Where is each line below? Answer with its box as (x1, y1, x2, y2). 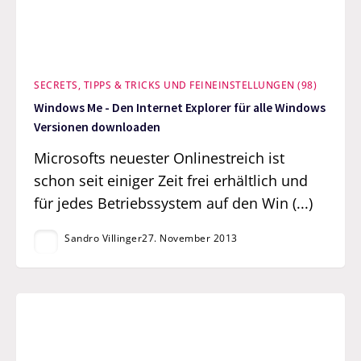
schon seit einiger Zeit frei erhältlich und (34, 170, 309, 190)
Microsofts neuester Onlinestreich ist (34, 147, 285, 168)
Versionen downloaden (34, 119, 161, 135)
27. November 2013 (142, 230, 238, 245)
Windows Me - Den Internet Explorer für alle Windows (34, 100, 326, 116)
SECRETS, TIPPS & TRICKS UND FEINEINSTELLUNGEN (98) (34, 77, 317, 92)
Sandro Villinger (64, 230, 143, 245)
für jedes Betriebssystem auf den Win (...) (34, 193, 313, 213)
